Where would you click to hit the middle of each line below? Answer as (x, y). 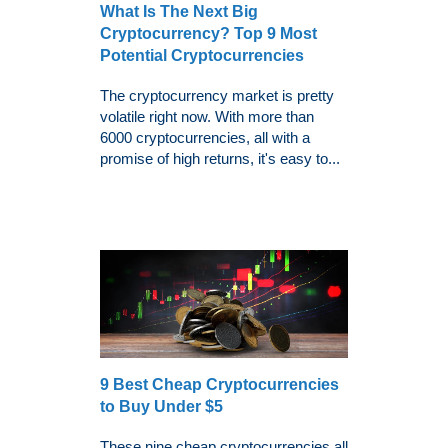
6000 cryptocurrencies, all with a (205, 137)
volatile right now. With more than (207, 116)
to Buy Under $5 (161, 407)
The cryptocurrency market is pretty (217, 95)
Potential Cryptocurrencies (202, 55)
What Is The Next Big (179, 11)
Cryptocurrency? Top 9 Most (208, 33)
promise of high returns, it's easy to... (220, 158)
